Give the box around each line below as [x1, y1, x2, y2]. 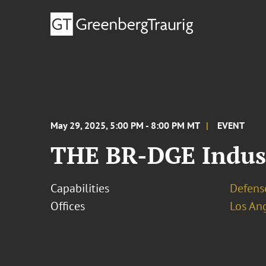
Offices [50, 198, 85, 214]
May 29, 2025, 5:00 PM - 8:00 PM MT [50, 119, 201, 131]
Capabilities [50, 180, 110, 196]
